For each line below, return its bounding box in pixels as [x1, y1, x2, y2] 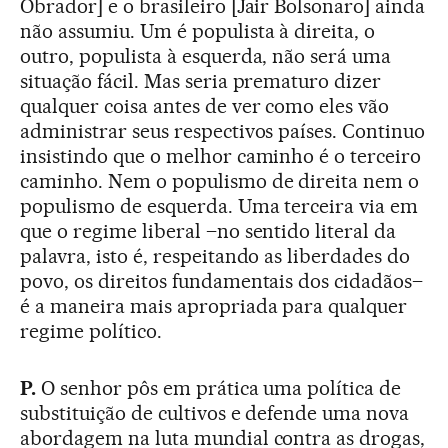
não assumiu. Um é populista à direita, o [20, 19, 376, 44]
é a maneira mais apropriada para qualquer [20, 294, 408, 319]
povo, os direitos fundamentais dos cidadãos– [20, 269, 424, 294]
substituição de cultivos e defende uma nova [20, 401, 410, 426]
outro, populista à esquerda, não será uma [20, 44, 392, 69]
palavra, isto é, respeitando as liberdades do [20, 244, 411, 269]
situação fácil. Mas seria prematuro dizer [20, 69, 382, 94]
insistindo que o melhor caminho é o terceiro [20, 144, 422, 169]
